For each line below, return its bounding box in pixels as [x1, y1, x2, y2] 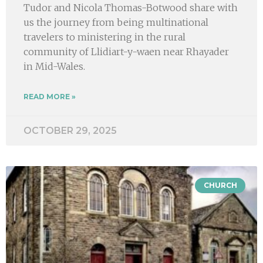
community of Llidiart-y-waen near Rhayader [23, 45, 229, 58]
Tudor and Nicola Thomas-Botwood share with [23, 1, 238, 14]
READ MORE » [23, 92, 76, 101]
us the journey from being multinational [23, 16, 208, 28]
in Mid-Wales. [23, 60, 85, 72]
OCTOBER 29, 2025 [23, 124, 117, 136]
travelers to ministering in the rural [23, 31, 186, 43]
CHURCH [203, 180, 237, 190]
